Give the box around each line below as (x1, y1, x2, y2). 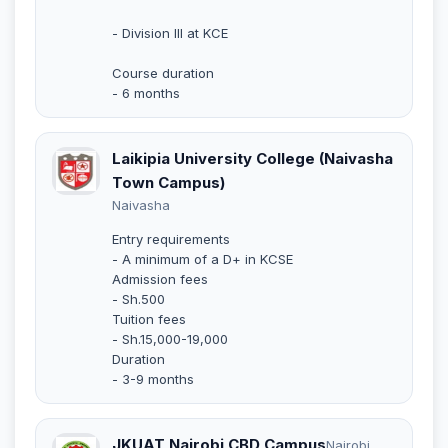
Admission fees (112, 270, 208, 287)
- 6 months (112, 84, 180, 101)
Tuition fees (112, 310, 186, 327)
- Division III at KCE (112, 24, 228, 41)
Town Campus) (112, 172, 225, 192)
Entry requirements (112, 230, 230, 247)
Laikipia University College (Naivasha (112, 148, 393, 168)
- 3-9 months (112, 370, 194, 387)
